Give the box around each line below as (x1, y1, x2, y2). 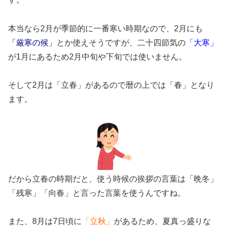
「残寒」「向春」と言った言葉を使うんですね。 (8, 188, 186, 197)
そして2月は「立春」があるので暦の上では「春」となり (8, 81, 214, 90)
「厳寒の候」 (8, 38, 56, 47)
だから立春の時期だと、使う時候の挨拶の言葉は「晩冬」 (8, 174, 218, 183)
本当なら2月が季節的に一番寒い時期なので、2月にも (8, 24, 203, 33)
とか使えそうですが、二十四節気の (56, 38, 186, 47)
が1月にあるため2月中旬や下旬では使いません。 (8, 52, 187, 61)
